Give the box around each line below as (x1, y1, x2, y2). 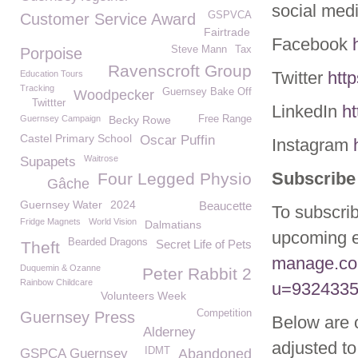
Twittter (32, 97, 66, 109)
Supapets (20, 154, 76, 169)
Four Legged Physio (97, 169, 252, 188)
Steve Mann (171, 44, 227, 55)
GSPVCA (208, 10, 252, 21)
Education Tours (20, 69, 83, 78)
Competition (197, 308, 252, 319)
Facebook (272, 34, 352, 54)
